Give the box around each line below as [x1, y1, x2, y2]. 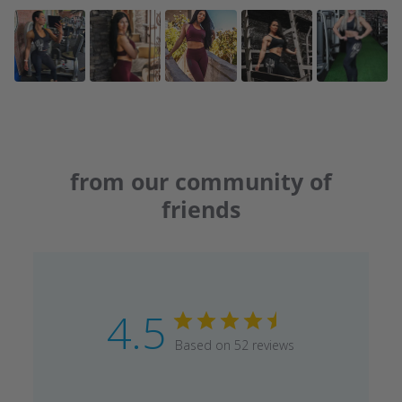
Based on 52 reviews [175, 336, 295, 354]
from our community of [69, 165, 332, 197]
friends [161, 193, 240, 224]
